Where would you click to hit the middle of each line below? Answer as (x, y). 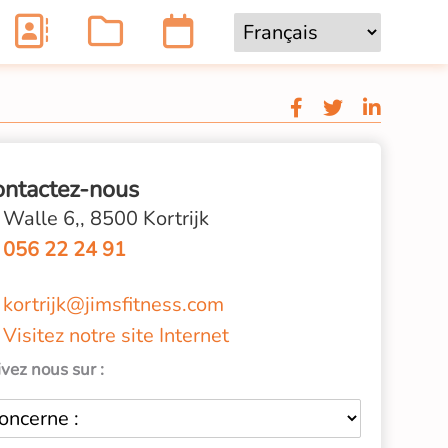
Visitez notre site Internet (116, 335)
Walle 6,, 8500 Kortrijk (106, 218)
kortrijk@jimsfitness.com (114, 304)
